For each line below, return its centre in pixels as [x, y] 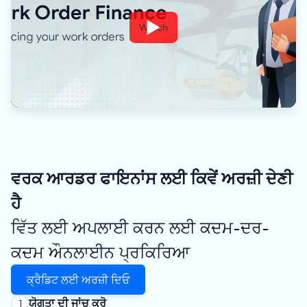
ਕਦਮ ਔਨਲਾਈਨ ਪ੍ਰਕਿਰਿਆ [100, 252]
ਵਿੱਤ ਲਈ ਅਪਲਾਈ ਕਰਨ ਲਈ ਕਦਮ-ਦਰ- [140, 228]
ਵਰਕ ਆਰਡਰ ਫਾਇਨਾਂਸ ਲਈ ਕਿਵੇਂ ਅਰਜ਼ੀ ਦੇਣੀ [152, 178]
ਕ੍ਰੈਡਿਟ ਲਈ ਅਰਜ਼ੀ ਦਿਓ [78, 279]
